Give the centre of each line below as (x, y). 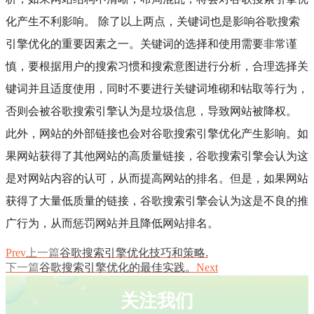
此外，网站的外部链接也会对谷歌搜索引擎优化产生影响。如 (157, 134)
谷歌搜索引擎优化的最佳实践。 (118, 267)
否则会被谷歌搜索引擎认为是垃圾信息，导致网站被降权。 (151, 111)
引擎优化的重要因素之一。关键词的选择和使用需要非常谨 (151, 44)
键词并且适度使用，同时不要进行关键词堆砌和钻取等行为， (157, 89)
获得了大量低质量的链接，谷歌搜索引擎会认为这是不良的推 (157, 201)
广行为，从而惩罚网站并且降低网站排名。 (112, 223)
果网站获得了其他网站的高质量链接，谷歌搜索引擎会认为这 (157, 156)
